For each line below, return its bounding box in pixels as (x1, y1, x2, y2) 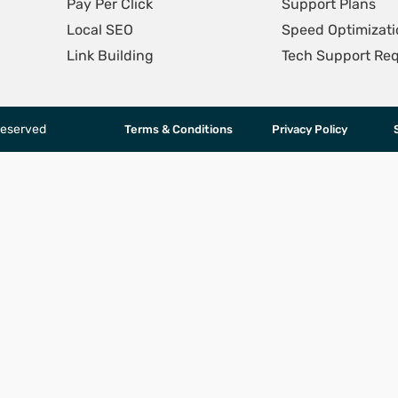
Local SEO (66, 21, 133, 38)
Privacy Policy (272, 123, 348, 136)
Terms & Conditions (123, 123, 233, 136)
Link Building (66, 47, 154, 64)
